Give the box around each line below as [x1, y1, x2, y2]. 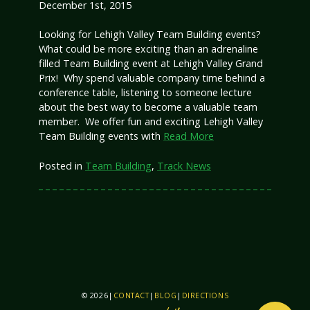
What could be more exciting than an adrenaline [39, 42, 258, 56]
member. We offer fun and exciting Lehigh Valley [39, 115, 263, 129]
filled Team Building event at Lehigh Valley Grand [39, 57, 263, 71]
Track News [157, 158, 211, 172]
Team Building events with [39, 129, 163, 143]
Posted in [39, 158, 85, 172]
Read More [163, 129, 214, 143]
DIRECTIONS [181, 290, 229, 301]
